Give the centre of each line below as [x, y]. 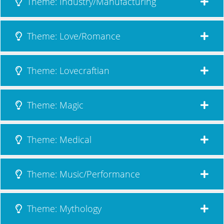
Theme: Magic [54, 105]
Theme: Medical [58, 139]
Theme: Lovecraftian [67, 70]
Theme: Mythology [63, 208]
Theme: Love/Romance [72, 36]
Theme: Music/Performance [82, 174]
